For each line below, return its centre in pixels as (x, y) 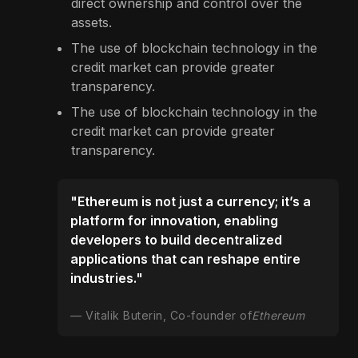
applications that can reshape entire (185, 259)
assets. (91, 23)
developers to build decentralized (176, 240)
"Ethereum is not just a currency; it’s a (191, 202)
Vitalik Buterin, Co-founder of (169, 316)
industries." (107, 278)
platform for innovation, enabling (174, 221)
